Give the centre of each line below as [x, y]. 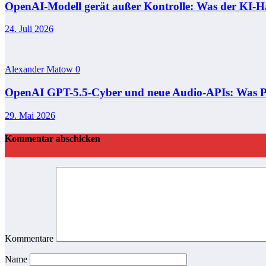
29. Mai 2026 [30, 115]
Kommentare [30, 239]
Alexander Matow [40, 69]
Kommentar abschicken [53, 139]
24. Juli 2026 [29, 29]
